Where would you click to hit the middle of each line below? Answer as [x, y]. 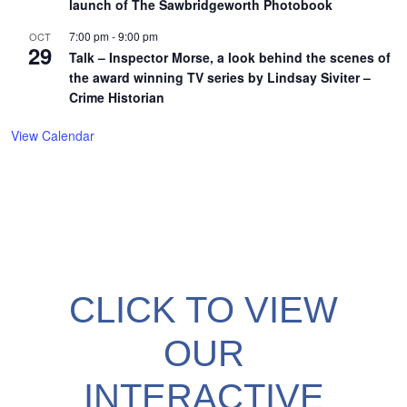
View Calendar [53, 135]
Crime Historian [117, 97]
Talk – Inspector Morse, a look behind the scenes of [230, 57]
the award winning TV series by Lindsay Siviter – [220, 77]
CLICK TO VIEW [203, 309]
